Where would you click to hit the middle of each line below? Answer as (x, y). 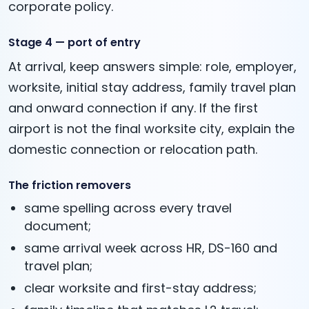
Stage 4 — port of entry (74, 42)
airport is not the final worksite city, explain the (151, 128)
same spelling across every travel (128, 208)
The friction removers (70, 185)
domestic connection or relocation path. (133, 149)
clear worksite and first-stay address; (141, 288)
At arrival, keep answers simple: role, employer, (152, 66)
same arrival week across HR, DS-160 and (151, 248)
